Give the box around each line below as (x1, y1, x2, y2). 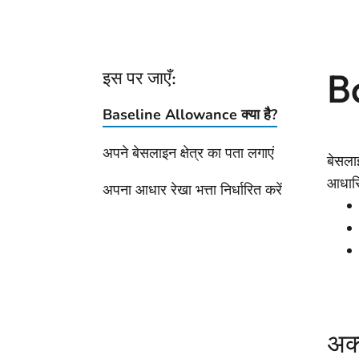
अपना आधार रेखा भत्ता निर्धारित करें (103, 180, 282, 200)
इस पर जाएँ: (103, 67, 176, 89)
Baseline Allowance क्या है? (103, 105, 277, 124)
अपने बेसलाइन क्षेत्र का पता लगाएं (103, 143, 274, 163)
